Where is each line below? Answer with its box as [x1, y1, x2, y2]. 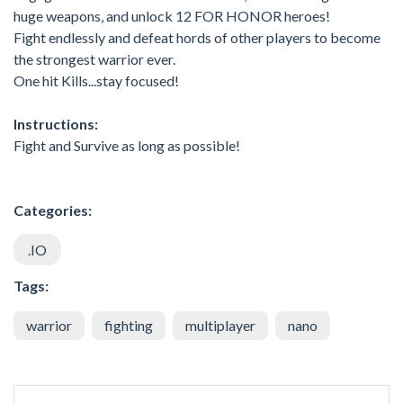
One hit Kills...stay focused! [13, 71, 179, 89]
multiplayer [185, 316, 255, 334]
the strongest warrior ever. [13, 49, 175, 67]
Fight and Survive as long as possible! [13, 136, 240, 154]
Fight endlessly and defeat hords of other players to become [13, 28, 381, 46]
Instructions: [13, 114, 98, 132]
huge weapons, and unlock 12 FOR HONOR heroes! [13, 6, 330, 24]
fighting [104, 316, 153, 334]
